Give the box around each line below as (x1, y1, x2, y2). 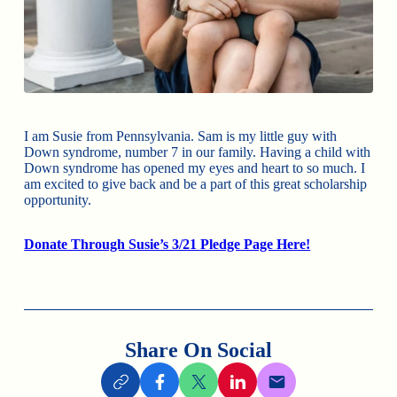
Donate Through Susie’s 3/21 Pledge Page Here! (24, 236, 311, 252)
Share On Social (125, 338, 272, 362)
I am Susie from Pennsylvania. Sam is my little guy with (24, 128, 338, 144)
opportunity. (24, 191, 92, 207)
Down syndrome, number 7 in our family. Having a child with (24, 144, 371, 160)
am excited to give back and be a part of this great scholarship (24, 175, 368, 191)
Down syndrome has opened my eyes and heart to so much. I (24, 160, 366, 175)
